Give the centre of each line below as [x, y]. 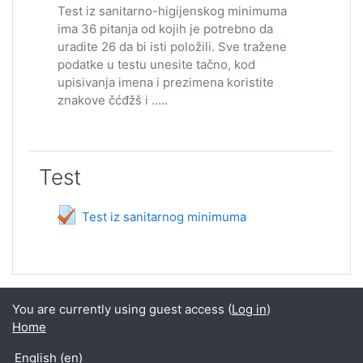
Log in [249, 309]
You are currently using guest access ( [122, 309]
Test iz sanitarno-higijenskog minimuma [172, 11]
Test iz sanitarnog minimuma [164, 217]
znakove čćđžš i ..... [113, 100]
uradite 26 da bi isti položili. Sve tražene [172, 46]
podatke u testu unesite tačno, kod [156, 64]
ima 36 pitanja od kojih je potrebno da [165, 28]
